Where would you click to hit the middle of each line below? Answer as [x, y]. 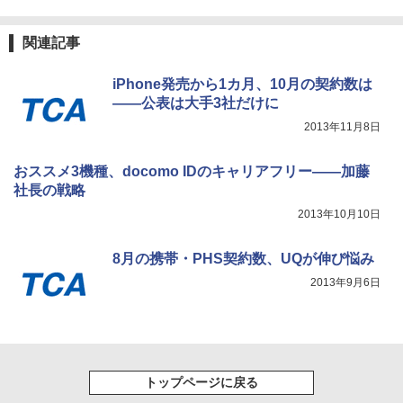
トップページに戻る [201, 383]
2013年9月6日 [345, 283]
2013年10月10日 [339, 215]
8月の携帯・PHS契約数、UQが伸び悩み [243, 259]
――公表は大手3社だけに [196, 103]
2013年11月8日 [342, 127]
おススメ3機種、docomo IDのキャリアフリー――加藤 [192, 172]
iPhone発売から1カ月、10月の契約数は [242, 85]
